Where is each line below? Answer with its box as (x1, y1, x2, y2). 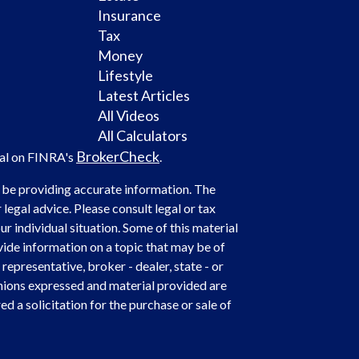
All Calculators (98, 126, 188, 144)
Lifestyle (98, 66, 153, 84)
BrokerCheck (76, 147, 159, 165)
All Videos (98, 106, 159, 124)
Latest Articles (98, 86, 190, 104)
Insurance (98, 6, 161, 24)
